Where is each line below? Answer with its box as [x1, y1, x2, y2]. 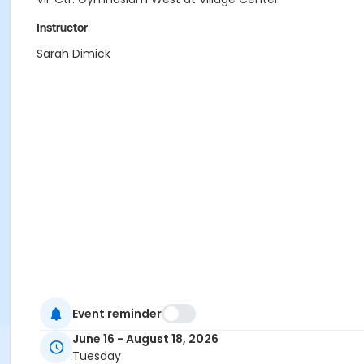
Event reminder [72, 305, 162, 322]
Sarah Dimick [37, 45, 110, 62]
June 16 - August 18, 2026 [72, 331, 219, 348]
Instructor [37, 21, 88, 34]
